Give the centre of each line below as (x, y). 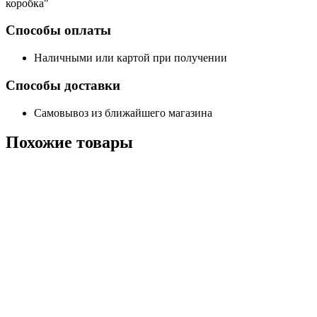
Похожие (41, 143)
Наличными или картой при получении (131, 58)
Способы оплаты (58, 30)
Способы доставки (63, 85)
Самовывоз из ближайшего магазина (123, 113)
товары (105, 143)
